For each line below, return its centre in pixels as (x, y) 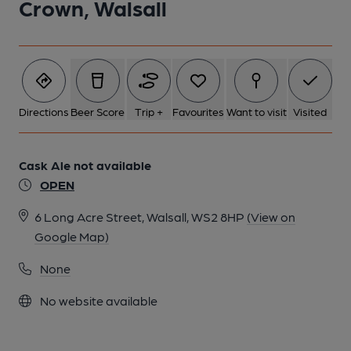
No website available (98, 300)
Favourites (199, 111)
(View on (271, 217)
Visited (310, 111)
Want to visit (256, 111)
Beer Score (98, 111)
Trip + (148, 111)
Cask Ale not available (85, 165)
